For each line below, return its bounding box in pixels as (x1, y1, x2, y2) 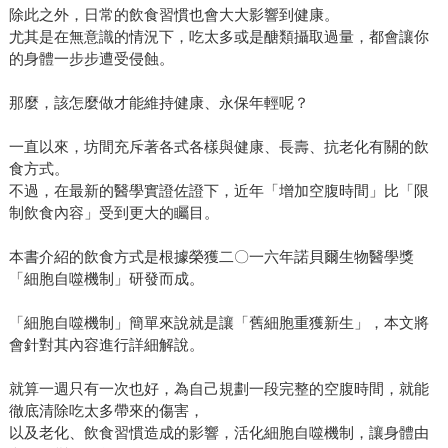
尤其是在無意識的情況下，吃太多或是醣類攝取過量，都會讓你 (8, 28, 429, 46)
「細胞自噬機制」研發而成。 (8, 270, 204, 288)
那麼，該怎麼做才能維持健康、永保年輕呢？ (8, 94, 309, 112)
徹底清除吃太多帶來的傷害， (8, 402, 204, 420)
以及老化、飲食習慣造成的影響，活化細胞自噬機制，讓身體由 (8, 424, 429, 442)
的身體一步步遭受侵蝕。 (8, 50, 174, 68)
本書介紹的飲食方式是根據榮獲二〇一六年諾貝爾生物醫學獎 (8, 248, 414, 266)
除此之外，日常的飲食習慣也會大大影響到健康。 (8, 6, 339, 24)
